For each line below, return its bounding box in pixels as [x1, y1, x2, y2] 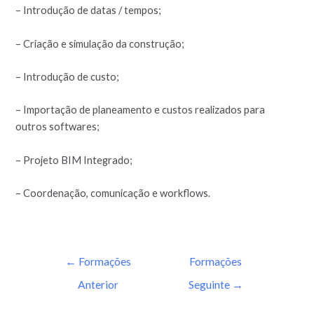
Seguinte [188, 278, 232, 291]
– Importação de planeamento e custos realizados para [15, 104, 266, 116]
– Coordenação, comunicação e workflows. [15, 186, 211, 199]
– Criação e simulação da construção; [15, 37, 185, 50]
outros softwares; [15, 121, 100, 133]
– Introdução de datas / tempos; [15, 4, 162, 17]
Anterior [78, 278, 119, 291]
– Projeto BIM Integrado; [15, 153, 133, 166]
